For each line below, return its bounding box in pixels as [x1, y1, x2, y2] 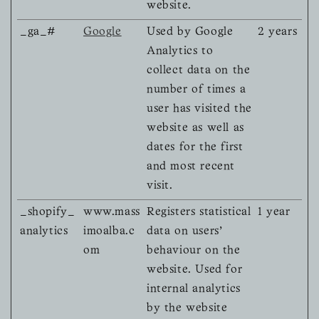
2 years [258, 27, 298, 38]
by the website [147, 303, 228, 314]
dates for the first [147, 142, 244, 153]
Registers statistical [147, 207, 251, 218]
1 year [258, 207, 291, 218]
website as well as [147, 123, 244, 134]
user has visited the [147, 104, 252, 115]
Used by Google [147, 27, 234, 38]
